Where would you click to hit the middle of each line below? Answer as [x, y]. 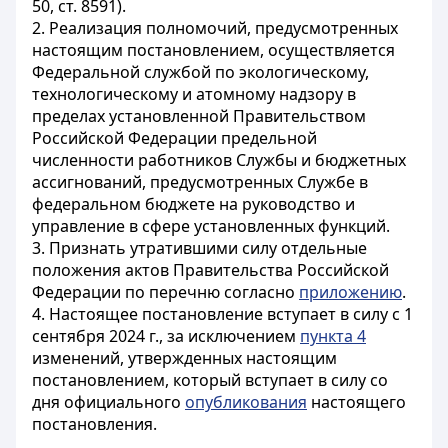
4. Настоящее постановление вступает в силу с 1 [222, 314]
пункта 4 [333, 336]
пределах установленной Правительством [199, 116]
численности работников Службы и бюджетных [219, 160]
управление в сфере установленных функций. [211, 226]
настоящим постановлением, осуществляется [213, 50]
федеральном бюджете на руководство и [193, 204]
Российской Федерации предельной [174, 138]
